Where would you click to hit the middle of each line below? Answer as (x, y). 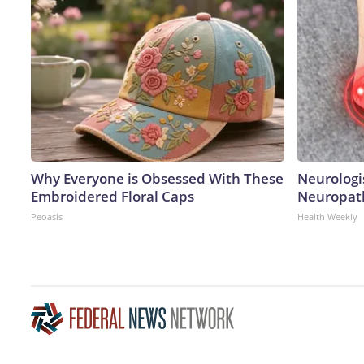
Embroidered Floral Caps (113, 196)
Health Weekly (327, 216)
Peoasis (47, 216)
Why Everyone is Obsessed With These (157, 178)
